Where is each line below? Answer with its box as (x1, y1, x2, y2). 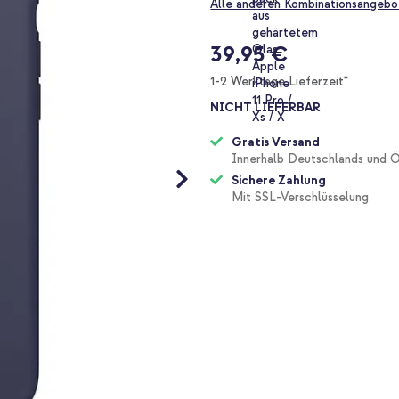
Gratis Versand (232, 134, 321, 151)
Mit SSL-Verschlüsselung (232, 190, 370, 206)
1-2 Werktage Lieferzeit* (210, 74, 349, 90)
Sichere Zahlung (232, 173, 327, 189)
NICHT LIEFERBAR (210, 100, 322, 116)
